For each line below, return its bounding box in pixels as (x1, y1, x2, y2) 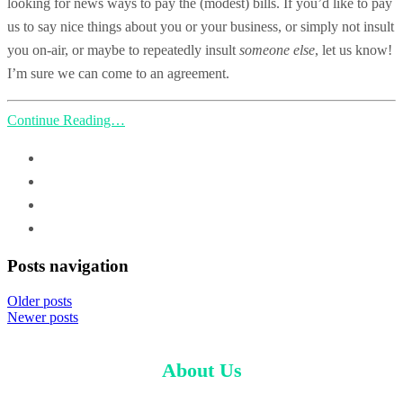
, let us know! (315, 41, 392, 58)
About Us (161, 359, 242, 381)
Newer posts (7, 309, 78, 325)
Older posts (7, 293, 72, 309)
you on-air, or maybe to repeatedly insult (7, 41, 239, 58)
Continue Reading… (7, 112, 125, 128)
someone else (239, 41, 315, 58)
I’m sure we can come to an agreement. (7, 65, 229, 81)
